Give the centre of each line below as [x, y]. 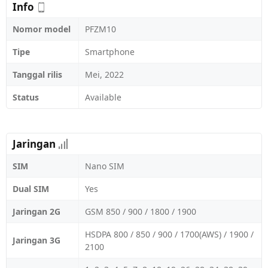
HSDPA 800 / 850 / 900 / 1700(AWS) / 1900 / [169, 234]
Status [26, 97]
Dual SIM [31, 189]
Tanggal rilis [37, 74]
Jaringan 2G [36, 211]
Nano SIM [105, 166]
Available [103, 97]
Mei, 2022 [104, 74]
